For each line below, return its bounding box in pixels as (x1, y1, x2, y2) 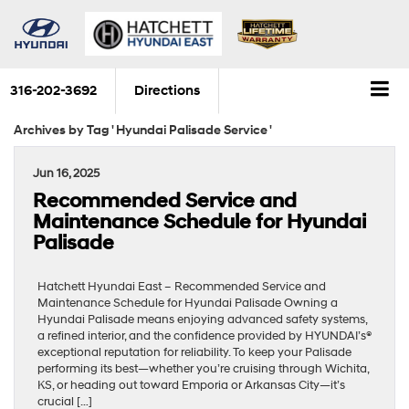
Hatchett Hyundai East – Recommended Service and (37, 278, 326, 294)
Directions (134, 82, 200, 100)
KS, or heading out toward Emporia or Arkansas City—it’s (37, 377, 345, 393)
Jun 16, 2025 (33, 165, 100, 181)
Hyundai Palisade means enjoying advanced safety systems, (37, 311, 367, 327)
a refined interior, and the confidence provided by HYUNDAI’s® (37, 328, 372, 343)
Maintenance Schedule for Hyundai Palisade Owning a (37, 295, 338, 310)
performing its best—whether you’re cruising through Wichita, (37, 361, 369, 376)
